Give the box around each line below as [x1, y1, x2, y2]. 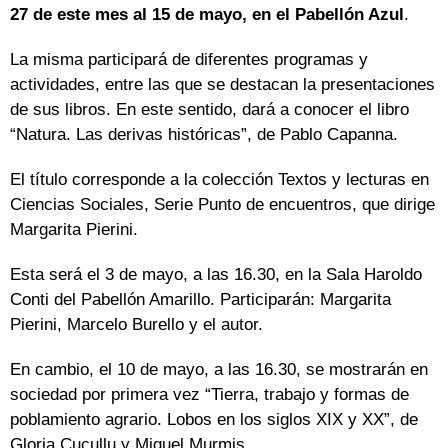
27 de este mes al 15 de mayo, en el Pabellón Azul [10, 5, 404, 25]
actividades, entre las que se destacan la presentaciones [10, 75, 435, 95]
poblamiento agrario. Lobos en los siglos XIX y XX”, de [10, 410, 418, 430]
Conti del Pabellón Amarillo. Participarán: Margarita [10, 290, 391, 310]
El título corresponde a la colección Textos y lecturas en [10, 170, 429, 190]
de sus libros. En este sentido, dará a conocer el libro [10, 100, 409, 120]
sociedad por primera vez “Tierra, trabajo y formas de [10, 385, 409, 405]
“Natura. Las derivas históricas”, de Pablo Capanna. [10, 125, 398, 145]
